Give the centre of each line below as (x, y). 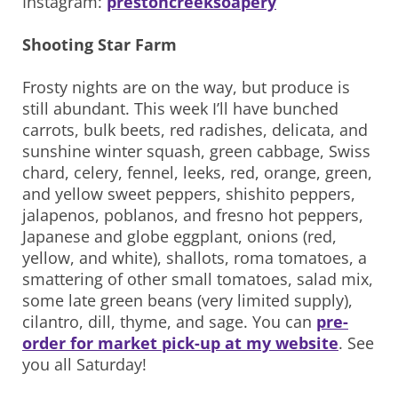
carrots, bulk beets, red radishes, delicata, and (195, 130)
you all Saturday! (84, 365)
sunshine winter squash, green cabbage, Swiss (196, 151)
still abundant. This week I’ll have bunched (180, 109)
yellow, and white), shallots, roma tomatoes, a (195, 258)
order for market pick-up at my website (180, 343)
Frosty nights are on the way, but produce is (186, 88)
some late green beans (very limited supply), (187, 301)
